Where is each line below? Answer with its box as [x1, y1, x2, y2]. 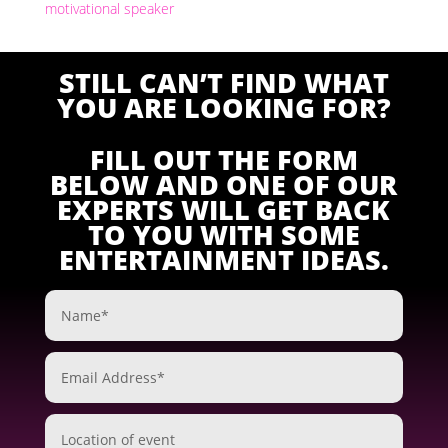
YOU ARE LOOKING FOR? [56, 89, 391, 127]
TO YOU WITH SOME [87, 216, 360, 254]
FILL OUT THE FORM [89, 141, 358, 179]
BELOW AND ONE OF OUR [50, 166, 398, 204]
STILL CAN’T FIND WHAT [58, 64, 389, 102]
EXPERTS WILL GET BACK [57, 191, 391, 229]
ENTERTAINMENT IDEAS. [58, 241, 389, 279]
